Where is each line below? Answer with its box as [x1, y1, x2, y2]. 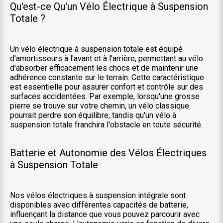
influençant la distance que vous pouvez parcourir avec [10, 210, 200, 219]
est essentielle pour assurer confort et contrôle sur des [10, 82, 203, 92]
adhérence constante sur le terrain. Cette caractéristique [10, 73, 204, 82]
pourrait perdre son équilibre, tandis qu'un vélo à [10, 111, 176, 120]
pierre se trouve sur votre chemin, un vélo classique [10, 101, 189, 111]
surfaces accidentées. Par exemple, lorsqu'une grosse [10, 92, 200, 101]
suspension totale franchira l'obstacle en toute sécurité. [10, 120, 203, 129]
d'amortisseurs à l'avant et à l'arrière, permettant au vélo [10, 54, 203, 63]
